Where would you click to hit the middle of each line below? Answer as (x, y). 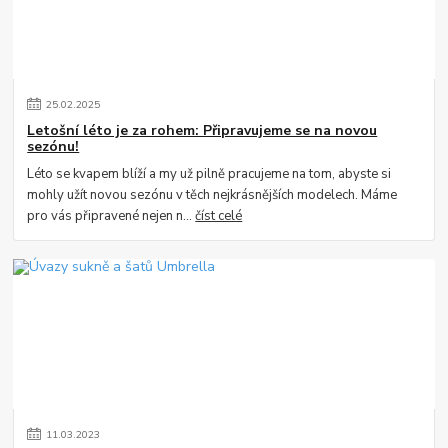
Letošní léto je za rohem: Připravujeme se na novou (202, 131)
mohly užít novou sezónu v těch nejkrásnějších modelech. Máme (212, 195)
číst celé (219, 216)
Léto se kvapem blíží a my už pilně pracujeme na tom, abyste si (209, 174)
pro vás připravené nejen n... (111, 216)
